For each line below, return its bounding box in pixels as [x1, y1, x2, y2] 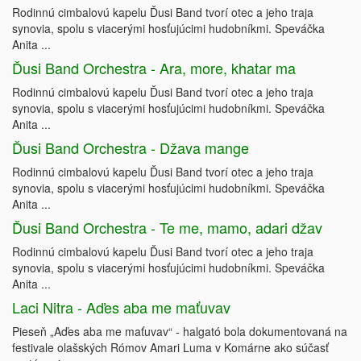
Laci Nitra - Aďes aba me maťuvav [12, 297, 230, 318]
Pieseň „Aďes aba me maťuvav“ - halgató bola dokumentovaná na [12, 323, 347, 340]
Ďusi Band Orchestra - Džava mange [12, 137, 249, 159]
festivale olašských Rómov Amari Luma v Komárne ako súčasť [12, 339, 329, 356]
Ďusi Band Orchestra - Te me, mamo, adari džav [12, 217, 322, 239]
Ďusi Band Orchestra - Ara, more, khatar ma [12, 57, 296, 79]
